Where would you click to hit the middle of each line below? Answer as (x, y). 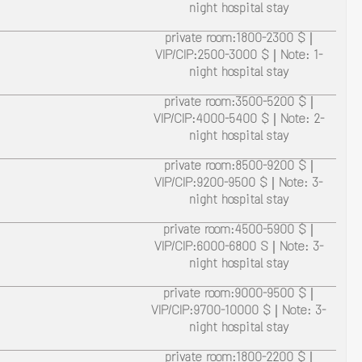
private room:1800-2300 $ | (238, 40)
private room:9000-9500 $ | (239, 295)
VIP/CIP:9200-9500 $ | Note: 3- (239, 185)
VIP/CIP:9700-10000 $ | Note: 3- (239, 312)
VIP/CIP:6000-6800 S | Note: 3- (238, 248)
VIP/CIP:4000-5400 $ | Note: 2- (238, 121)
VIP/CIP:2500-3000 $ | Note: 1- (238, 57)
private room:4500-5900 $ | (239, 232)
